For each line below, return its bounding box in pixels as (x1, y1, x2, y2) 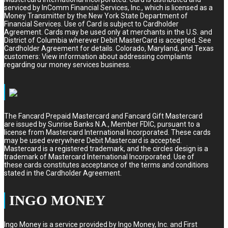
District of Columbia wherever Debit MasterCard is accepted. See (4, 36, 211, 44)
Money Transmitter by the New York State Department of (4, 11, 188, 20)
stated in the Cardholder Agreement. (4, 168, 122, 177)
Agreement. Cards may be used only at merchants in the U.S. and (4, 27, 212, 36)
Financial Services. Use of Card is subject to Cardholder (4, 19, 179, 28)
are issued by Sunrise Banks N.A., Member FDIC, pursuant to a (4, 120, 200, 128)
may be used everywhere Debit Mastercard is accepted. (4, 136, 182, 145)
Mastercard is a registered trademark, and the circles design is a (4, 144, 208, 153)
